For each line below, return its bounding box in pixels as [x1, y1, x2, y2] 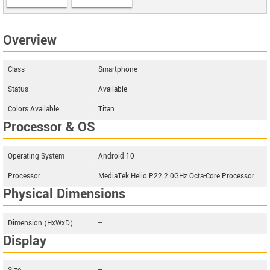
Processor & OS [3, 117, 95, 137]
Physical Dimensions [3, 184, 125, 204]
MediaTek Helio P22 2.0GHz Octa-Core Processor [98, 171, 254, 181]
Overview [3, 30, 57, 50]
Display [3, 231, 46, 251]
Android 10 [98, 151, 134, 162]
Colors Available [8, 104, 59, 115]
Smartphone [98, 64, 137, 75]
